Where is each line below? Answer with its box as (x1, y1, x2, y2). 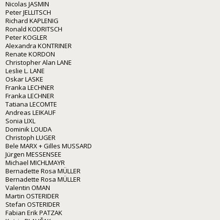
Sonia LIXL (5, 116, 35, 125)
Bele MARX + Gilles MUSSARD (5, 141, 92, 150)
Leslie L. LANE (5, 66, 45, 75)
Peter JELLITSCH (5, 7, 51, 17)
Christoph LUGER (5, 133, 55, 142)
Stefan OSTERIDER (5, 199, 60, 209)
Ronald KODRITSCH (5, 24, 62, 33)
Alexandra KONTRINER (5, 41, 72, 50)
